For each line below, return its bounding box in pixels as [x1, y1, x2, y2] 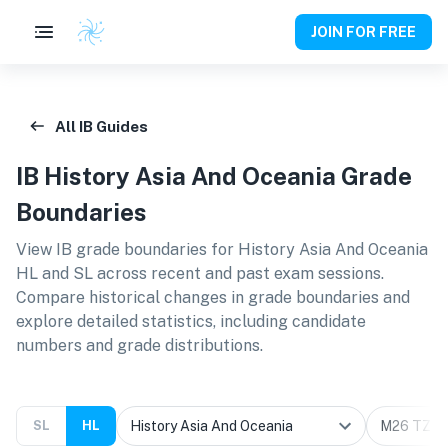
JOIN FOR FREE [311, 24, 416, 40]
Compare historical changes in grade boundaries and [16, 288, 410, 307]
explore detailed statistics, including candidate [16, 312, 366, 331]
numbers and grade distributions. [16, 336, 263, 355]
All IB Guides [55, 117, 148, 135]
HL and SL [16, 264, 93, 283]
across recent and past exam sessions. [93, 264, 384, 283]
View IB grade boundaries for [16, 240, 238, 259]
